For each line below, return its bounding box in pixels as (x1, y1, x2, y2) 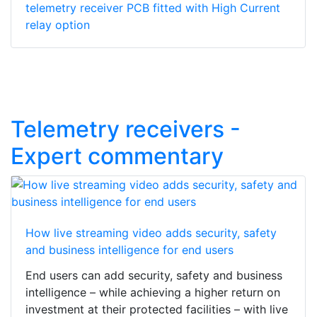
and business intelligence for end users (25, 242, 234, 257)
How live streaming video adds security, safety (25, 225, 277, 240)
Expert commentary (11, 142, 224, 170)
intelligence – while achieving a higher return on (25, 284, 280, 299)
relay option (25, 17, 90, 32)
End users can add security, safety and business (25, 267, 282, 282)
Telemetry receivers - (11, 115, 241, 143)
